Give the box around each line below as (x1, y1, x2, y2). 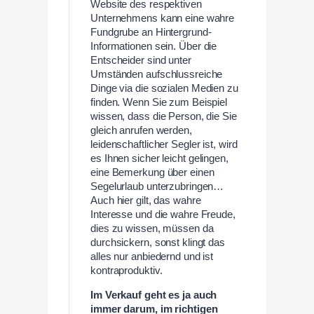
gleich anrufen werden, (90, 124, 192, 136)
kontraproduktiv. (90, 264, 163, 276)
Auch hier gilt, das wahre (90, 194, 201, 206)
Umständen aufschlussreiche (90, 68, 223, 80)
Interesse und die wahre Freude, (90, 208, 235, 220)
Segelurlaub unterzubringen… (90, 180, 224, 192)
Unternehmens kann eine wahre (90, 12, 235, 24)
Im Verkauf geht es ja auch (90, 289, 217, 301)
